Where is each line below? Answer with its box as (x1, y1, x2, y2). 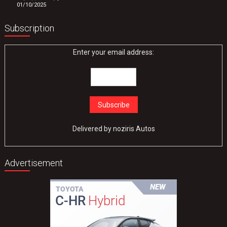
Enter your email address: (73, 48, 155, 56)
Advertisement (5, 157, 63, 168)
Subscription (5, 22, 55, 33)
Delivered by (72, 124, 113, 133)
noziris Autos (112, 124, 155, 133)
